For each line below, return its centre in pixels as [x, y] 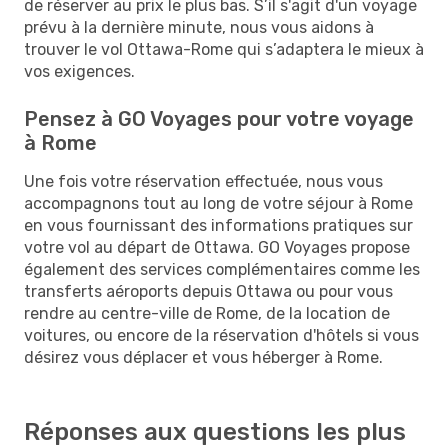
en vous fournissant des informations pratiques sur [218, 225]
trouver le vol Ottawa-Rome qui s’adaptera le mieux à [224, 49]
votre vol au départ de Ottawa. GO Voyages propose [217, 247]
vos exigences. [79, 71]
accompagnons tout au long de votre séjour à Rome [218, 203]
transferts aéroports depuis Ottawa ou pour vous [208, 291]
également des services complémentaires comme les [222, 269]
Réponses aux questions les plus [215, 431]
